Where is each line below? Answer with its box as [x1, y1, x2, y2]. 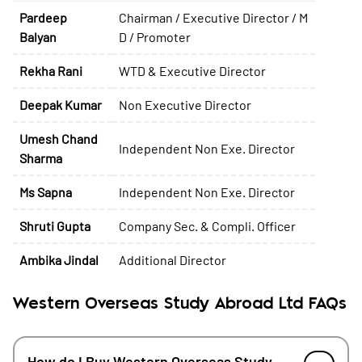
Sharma [19, 150, 62, 166]
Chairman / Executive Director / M [119, 10, 308, 25]
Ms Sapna [19, 184, 72, 200]
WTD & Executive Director [119, 63, 266, 78]
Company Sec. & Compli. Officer [119, 218, 296, 234]
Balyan [19, 29, 57, 44]
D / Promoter [119, 29, 191, 44]
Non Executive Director [119, 97, 251, 112]
